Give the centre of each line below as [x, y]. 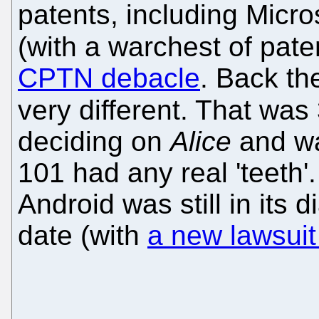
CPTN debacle [109, 78]
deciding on [94, 141]
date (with [83, 235]
